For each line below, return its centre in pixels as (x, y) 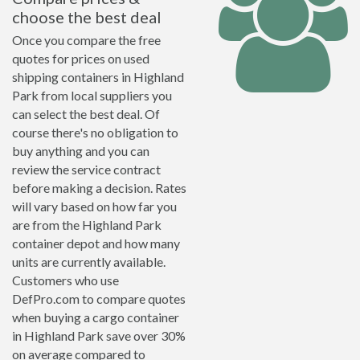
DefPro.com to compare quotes (99, 299)
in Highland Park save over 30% (99, 335)
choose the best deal (87, 17)
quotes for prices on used (81, 58)
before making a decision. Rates (99, 188)
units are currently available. (89, 262)
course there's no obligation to (95, 132)
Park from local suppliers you (92, 95)
